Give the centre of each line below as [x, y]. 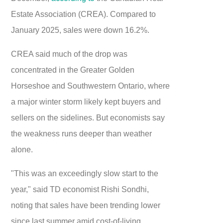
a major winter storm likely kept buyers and [86, 102]
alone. [22, 150]
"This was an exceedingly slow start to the [85, 173]
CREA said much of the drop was [69, 54]
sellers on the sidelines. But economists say [88, 118]
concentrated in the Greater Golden [73, 70]
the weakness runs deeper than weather [82, 134]
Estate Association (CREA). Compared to [84, 14]
